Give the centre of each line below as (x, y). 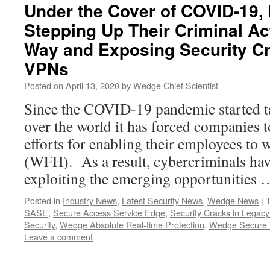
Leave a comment (58, 237)
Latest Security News (162, 200)
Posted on (44, 85)
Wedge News (233, 200)
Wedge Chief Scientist (176, 85)
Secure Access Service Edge (109, 212)
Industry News (90, 200)
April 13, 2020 (93, 85)
